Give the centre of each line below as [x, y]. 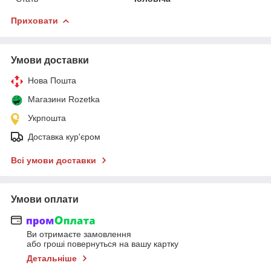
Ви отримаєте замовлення [79, 234]
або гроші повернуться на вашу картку [103, 244]
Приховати [34, 20]
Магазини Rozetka [64, 99]
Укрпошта [47, 118]
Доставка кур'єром [64, 136]
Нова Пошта [52, 80]
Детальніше [52, 259]
